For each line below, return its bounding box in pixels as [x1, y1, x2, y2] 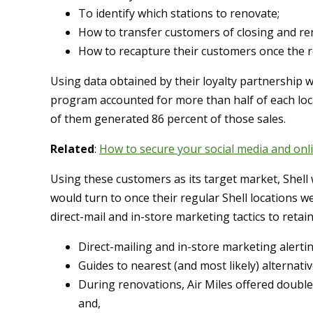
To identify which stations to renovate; [78, 6, 279, 22]
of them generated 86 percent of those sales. [50, 111, 286, 127]
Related [50, 141, 94, 157]
